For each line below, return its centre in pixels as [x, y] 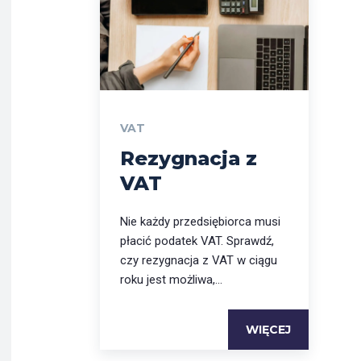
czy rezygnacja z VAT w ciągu [199, 260]
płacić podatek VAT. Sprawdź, [197, 241]
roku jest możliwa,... [171, 279]
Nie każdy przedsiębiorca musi [200, 221]
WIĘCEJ [268, 329]
